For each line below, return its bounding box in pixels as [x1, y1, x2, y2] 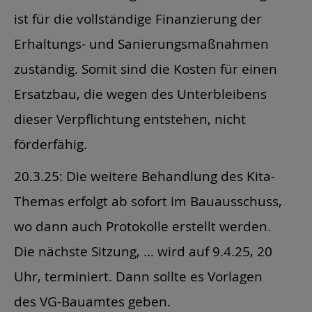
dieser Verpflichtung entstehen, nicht [14, 109, 246, 127]
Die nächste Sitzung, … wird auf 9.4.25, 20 [14, 242, 272, 260]
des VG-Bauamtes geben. [14, 292, 171, 311]
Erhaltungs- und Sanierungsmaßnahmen [14, 34, 269, 52]
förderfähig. [14, 134, 87, 153]
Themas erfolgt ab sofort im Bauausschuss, [14, 192, 282, 210]
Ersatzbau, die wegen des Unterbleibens [14, 84, 267, 102]
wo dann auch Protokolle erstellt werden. [14, 217, 271, 235]
